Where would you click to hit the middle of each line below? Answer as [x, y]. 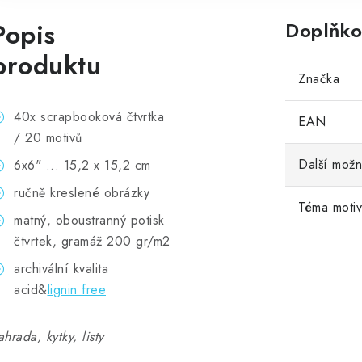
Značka [319, 79]
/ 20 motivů [48, 138]
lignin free [76, 290]
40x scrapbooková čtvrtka [89, 117]
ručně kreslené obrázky [82, 193]
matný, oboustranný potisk [89, 220]
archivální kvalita [61, 269]
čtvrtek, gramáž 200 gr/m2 [92, 241]
